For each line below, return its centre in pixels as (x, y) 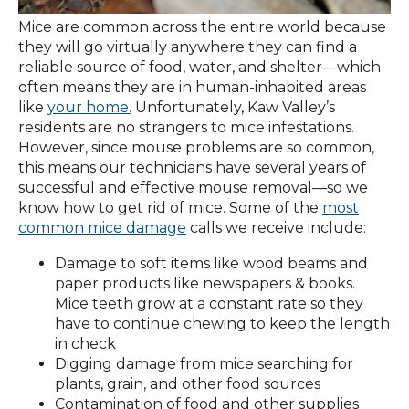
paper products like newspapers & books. (205, 283)
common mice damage (102, 228)
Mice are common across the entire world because (202, 27)
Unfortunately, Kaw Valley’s (233, 108)
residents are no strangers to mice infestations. (186, 128)
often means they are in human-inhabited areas (192, 88)
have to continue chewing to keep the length (222, 323)
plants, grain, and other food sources (188, 383)
